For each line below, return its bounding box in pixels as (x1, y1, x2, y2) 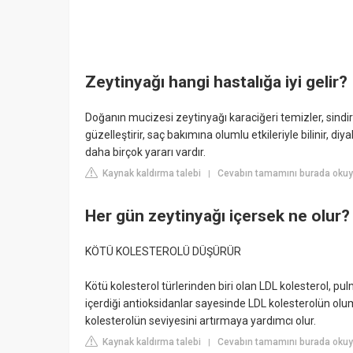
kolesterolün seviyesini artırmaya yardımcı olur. (85, 314, 316, 328)
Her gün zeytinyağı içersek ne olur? (85, 206, 350, 225)
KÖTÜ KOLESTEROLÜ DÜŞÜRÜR (85, 245, 241, 258)
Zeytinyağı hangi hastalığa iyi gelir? (85, 72, 347, 91)
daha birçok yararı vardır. (85, 146, 206, 159)
